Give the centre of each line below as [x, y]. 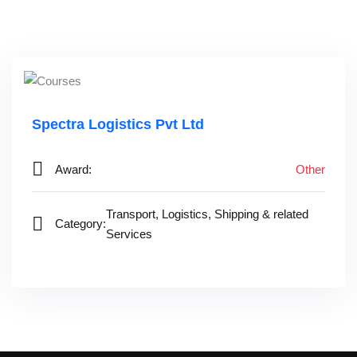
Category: [80, 224]
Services [129, 233]
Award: [73, 169]
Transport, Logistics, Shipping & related [207, 214]
